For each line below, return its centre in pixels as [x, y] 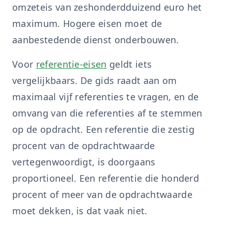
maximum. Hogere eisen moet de [87, 23]
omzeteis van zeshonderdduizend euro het [107, 7]
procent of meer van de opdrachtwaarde [102, 194]
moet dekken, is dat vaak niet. [80, 211]
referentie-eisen [71, 64]
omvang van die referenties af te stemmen [107, 113]
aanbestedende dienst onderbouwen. [96, 40]
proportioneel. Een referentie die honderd [106, 178]
